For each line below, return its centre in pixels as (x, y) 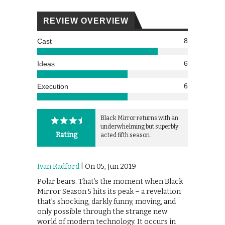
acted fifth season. (126, 135)
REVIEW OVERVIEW (86, 21)
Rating (66, 135)
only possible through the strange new (102, 212)
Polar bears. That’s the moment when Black (110, 182)
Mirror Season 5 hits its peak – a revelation (109, 192)
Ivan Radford (58, 167)
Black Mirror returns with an (139, 118)
